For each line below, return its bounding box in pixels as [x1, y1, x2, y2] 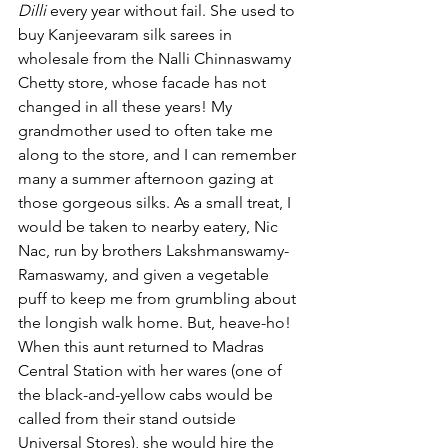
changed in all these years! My [18, 97, 236, 116]
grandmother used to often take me [18, 121, 277, 140]
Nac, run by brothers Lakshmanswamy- [18, 241, 289, 260]
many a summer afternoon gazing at [18, 169, 277, 188]
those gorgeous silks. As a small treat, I [18, 193, 295, 212]
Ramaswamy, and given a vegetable [18, 265, 273, 284]
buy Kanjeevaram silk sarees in [18, 25, 236, 44]
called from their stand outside [18, 409, 240, 428]
